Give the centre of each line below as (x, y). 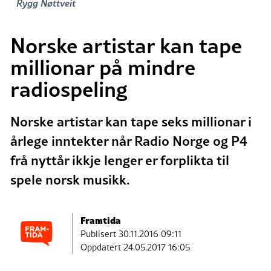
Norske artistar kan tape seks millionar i (131, 121)
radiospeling (69, 89)
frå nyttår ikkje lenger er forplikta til (120, 160)
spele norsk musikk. (70, 179)
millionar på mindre (103, 67)
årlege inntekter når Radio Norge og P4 (129, 141)
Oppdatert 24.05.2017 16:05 (135, 247)
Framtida (101, 219)
